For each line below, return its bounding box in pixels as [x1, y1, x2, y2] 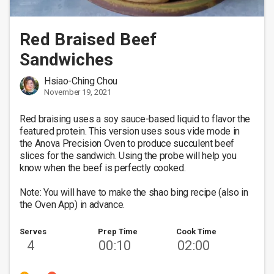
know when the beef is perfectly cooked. [20, 162, 188, 174]
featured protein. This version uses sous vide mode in [20, 125, 240, 137]
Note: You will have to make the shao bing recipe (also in [20, 187, 248, 198]
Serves [20, 227, 46, 236]
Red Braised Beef [20, 29, 157, 50]
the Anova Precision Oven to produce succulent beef [20, 138, 234, 149]
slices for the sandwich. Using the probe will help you [20, 150, 237, 161]
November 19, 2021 [44, 87, 111, 97]
